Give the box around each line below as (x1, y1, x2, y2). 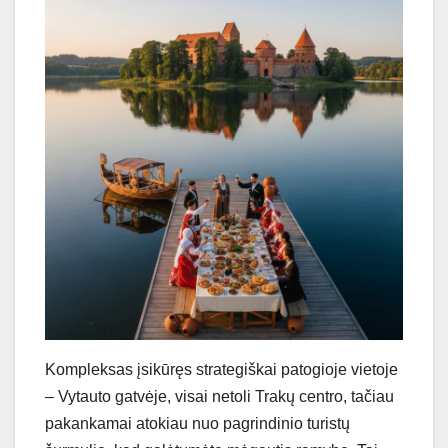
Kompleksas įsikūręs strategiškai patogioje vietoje (45, 360, 398, 378)
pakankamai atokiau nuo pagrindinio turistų (45, 414, 350, 432)
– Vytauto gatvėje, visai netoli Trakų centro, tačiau (45, 387, 394, 405)
